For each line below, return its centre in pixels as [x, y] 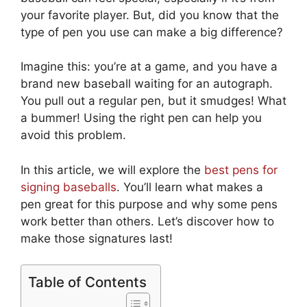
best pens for [241, 170]
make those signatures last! [97, 238]
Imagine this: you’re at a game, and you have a [149, 66]
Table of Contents [87, 282]
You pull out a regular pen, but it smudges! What [153, 101]
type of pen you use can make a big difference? [152, 32]
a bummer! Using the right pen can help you [141, 118]
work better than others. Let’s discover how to [147, 221]
